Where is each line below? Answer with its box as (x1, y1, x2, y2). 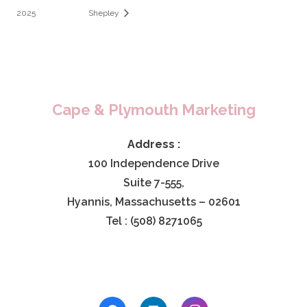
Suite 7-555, (123, 176, 184, 190)
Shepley (88, 8, 121, 19)
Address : (127, 138, 180, 151)
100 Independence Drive (88, 157, 219, 171)
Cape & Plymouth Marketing (51, 101, 256, 119)
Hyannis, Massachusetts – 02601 (66, 195, 241, 209)
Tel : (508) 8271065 (105, 214, 202, 228)
